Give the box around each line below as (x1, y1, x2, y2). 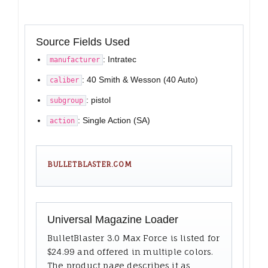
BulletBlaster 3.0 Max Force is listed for (47, 233, 220, 243)
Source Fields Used (36, 36, 130, 48)
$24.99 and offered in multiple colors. (47, 246, 214, 257)
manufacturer (50, 56, 100, 65)
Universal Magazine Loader (47, 214, 178, 226)
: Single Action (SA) (78, 115, 150, 126)
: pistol (86, 95, 111, 105)
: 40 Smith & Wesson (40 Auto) (82, 75, 198, 85)
